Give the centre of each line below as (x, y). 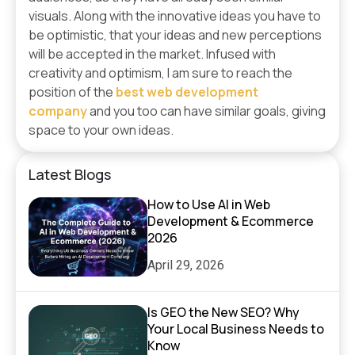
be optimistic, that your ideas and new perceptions (176, 34)
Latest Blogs (70, 174)
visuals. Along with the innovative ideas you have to (175, 15)
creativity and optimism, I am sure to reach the (161, 73)
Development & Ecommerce (231, 221)
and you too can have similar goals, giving (207, 111)
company (58, 111)
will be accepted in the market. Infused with (153, 53)
